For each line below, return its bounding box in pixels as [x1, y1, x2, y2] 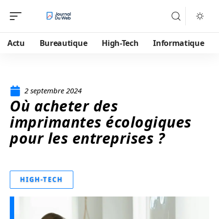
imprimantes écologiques [10, 112, 192, 132]
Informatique [153, 38, 204, 48]
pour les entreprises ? [10, 128, 165, 148]
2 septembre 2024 [24, 86, 82, 95]
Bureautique [39, 38, 88, 48]
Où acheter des [10, 96, 118, 116]
